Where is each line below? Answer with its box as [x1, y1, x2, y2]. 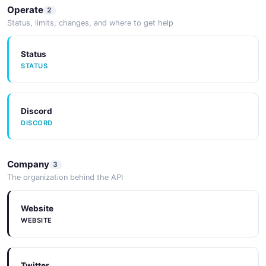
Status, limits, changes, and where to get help [7, 18, 173, 27]
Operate [7, 4, 43, 16]
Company [7, 159, 49, 170]
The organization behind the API [7, 172, 123, 182]
